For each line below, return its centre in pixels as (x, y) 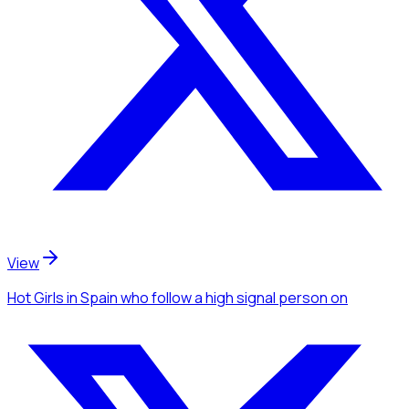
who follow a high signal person (224, 297)
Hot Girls (36, 297)
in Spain (91, 297)
